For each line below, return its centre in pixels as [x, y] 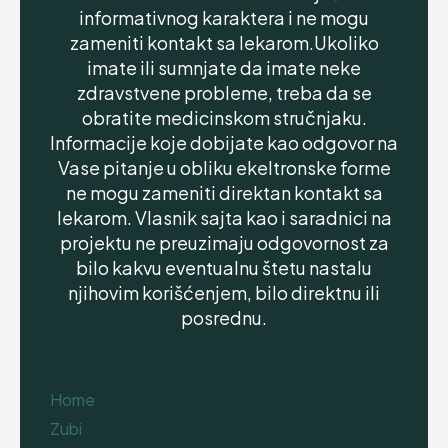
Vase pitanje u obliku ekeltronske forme [224, 167]
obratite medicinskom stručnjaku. [224, 117]
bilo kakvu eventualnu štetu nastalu [224, 267]
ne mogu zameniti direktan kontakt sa [224, 192]
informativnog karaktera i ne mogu [224, 17]
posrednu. [224, 317]
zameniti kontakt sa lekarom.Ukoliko [224, 42]
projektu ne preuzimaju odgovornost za [224, 242]
